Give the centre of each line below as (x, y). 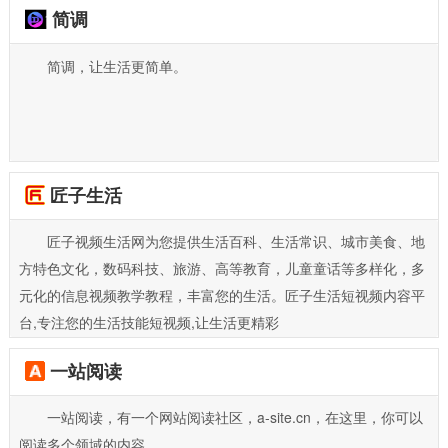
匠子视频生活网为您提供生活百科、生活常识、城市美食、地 (235, 241)
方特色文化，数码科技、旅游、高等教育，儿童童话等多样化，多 (221, 268)
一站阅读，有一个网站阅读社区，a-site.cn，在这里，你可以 (234, 417)
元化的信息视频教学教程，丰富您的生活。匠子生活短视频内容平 (221, 295)
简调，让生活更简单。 (116, 65)
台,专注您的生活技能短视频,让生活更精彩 (148, 322)
